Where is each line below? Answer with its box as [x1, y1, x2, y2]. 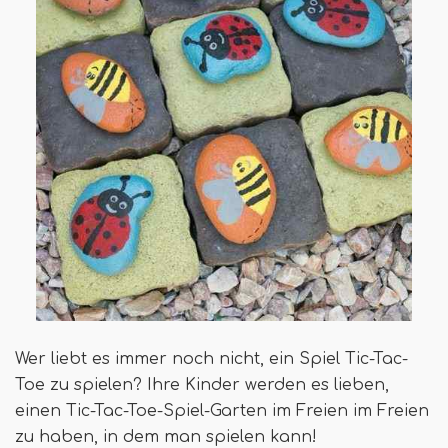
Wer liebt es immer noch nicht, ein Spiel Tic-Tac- [15, 350, 408, 368]
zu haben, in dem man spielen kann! [15, 428, 317, 446]
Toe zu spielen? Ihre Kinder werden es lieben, [15, 376, 389, 394]
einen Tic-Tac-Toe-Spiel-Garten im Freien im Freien [15, 402, 429, 420]
